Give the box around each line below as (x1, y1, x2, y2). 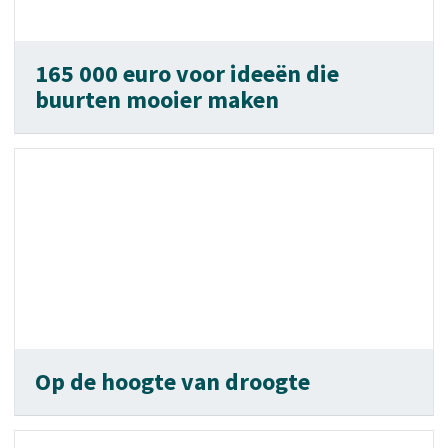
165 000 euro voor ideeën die (35, 58, 339, 89)
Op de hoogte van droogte (35, 366, 310, 397)
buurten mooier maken (35, 84, 279, 115)
